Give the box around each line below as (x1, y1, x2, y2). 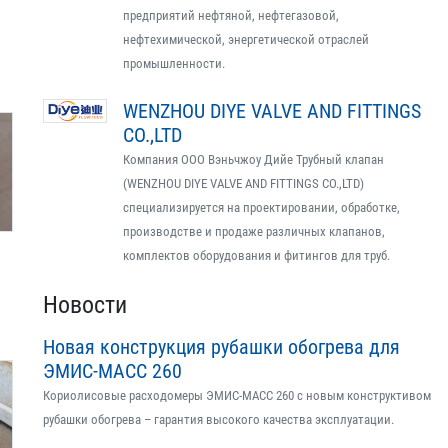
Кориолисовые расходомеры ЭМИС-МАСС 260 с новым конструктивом (43, 388, 431, 403)
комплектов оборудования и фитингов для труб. (123, 248, 390, 263)
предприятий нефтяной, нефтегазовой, (123, 8, 339, 23)
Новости (43, 291, 127, 319)
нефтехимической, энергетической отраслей (123, 32, 369, 47)
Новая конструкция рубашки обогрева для (43, 335, 400, 359)
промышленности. (123, 56, 225, 71)
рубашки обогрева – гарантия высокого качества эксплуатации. (43, 412, 394, 427)
